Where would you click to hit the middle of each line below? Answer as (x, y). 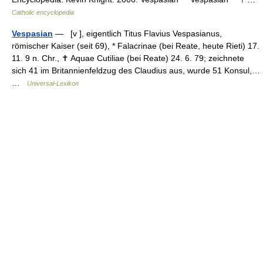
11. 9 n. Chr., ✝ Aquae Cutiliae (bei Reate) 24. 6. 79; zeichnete (128, 58)
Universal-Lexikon (53, 83)
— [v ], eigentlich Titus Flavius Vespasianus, (137, 33)
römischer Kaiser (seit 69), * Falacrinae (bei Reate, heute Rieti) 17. (136, 46)
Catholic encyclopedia (43, 12)
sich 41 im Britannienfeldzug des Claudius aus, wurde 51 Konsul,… (136, 70)
